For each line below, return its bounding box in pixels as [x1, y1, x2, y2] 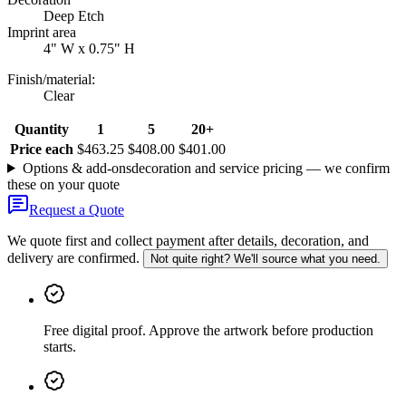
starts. [43, 338, 76, 354]
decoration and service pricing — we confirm [130, 159, 390, 176]
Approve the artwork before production [149, 322, 373, 338]
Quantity [14, 121, 69, 137]
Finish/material [7, 71, 92, 87]
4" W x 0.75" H [43, 40, 135, 56]
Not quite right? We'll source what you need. [150, 251, 381, 266]
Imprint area [7, 24, 76, 40]
